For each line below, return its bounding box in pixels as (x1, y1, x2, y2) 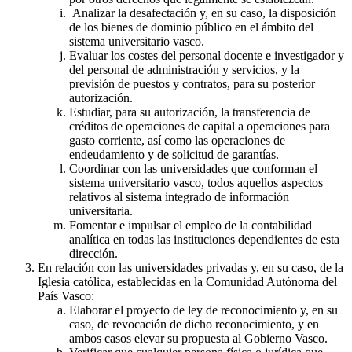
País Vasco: (38, 288, 94, 302)
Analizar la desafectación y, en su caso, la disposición (69, 5, 336, 20)
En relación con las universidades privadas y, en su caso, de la (38, 260, 343, 274)
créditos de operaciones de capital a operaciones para (69, 119, 330, 133)
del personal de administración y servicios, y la (69, 62, 299, 76)
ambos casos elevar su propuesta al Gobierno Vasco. (69, 331, 328, 345)
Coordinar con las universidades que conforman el (69, 161, 317, 175)
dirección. (69, 246, 118, 260)
